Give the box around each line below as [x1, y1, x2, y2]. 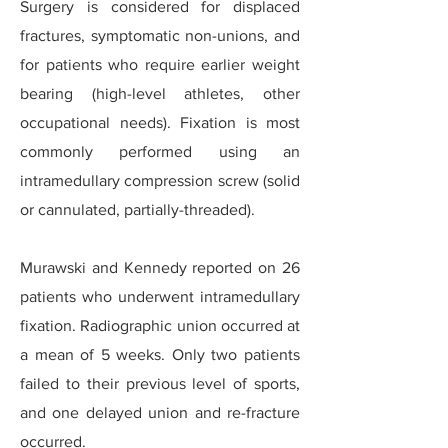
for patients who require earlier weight [20, 56, 300, 73]
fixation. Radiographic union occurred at [20, 317, 300, 334]
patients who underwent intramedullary [20, 288, 300, 305]
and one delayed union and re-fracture [20, 404, 300, 421]
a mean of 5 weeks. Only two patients [20, 346, 300, 363]
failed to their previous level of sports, [20, 375, 300, 392]
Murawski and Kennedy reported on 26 [20, 259, 300, 276]
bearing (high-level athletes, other [20, 85, 300, 102]
